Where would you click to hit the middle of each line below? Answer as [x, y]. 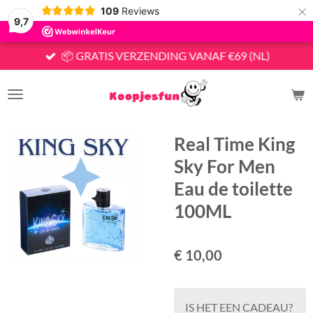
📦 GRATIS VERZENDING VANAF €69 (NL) [166, 56]
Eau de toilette [233, 189]
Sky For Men [225, 166]
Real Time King [234, 144]
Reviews [140, 10]
